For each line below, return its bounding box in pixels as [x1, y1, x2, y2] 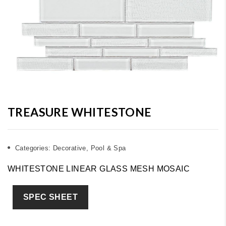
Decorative [52, 144, 86, 152]
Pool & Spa [90, 144, 126, 152]
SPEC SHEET [23, 193, 78, 202]
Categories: [15, 144, 53, 152]
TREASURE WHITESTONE [8, 105, 152, 120]
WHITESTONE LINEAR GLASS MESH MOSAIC [8, 164, 190, 174]
